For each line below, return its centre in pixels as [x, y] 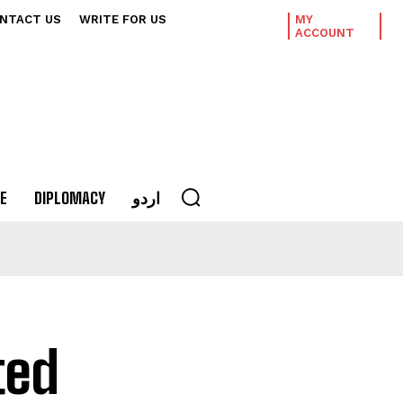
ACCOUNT [324, 33]
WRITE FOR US [123, 19]
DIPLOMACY [70, 198]
